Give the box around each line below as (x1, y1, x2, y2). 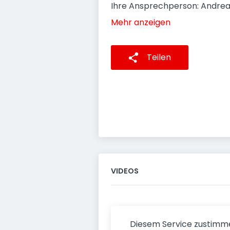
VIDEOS (111, 165, 139, 176)
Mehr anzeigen (111, 16, 170, 28)
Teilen (147, 51, 171, 63)
